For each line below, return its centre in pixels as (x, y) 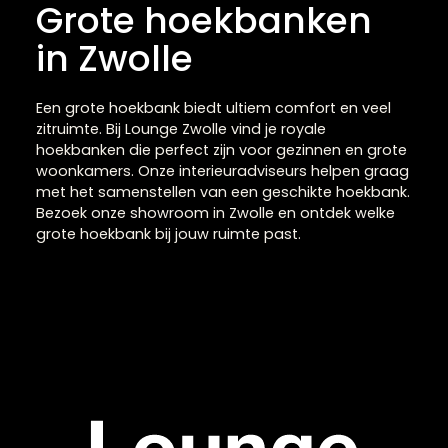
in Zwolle (127, 364)
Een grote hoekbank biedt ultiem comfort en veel (237, 419)
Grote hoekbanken (227, 322)
